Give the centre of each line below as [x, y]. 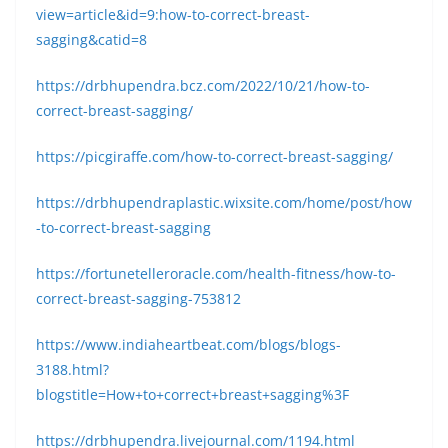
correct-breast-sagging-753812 [138, 298]
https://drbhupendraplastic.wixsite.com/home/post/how [224, 202]
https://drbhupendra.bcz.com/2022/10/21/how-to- [203, 85]
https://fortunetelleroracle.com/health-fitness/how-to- [216, 273]
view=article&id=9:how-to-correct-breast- [173, 14]
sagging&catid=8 [91, 39]
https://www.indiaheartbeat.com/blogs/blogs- [188, 344]
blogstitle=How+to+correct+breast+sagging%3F [192, 394]
